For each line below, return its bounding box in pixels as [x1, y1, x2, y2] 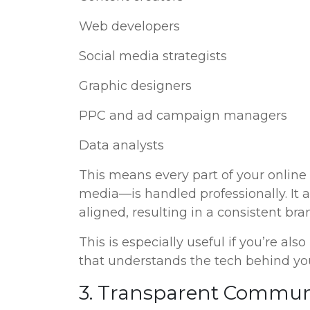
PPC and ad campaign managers [79, 108, 287, 123]
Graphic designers [79, 78, 192, 93]
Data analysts [79, 138, 164, 153]
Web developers [79, 19, 180, 34]
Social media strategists [79, 48, 227, 64]
